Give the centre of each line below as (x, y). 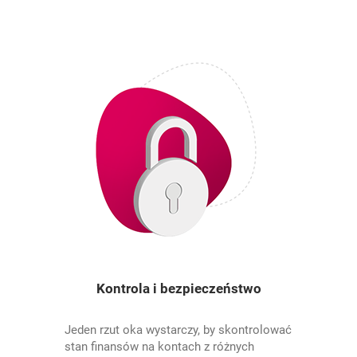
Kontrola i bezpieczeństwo (178, 288)
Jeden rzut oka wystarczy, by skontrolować (178, 330)
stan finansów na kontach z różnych (160, 347)
